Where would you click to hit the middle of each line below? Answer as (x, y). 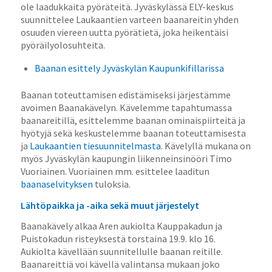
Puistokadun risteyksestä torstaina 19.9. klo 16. (118, 239)
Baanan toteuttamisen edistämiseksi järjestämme (125, 95)
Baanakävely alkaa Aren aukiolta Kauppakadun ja (121, 226)
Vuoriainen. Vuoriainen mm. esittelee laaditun (115, 172)
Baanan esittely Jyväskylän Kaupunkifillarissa (129, 68)
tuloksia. (111, 184)
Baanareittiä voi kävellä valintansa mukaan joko (120, 264)
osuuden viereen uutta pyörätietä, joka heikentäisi (124, 32)
